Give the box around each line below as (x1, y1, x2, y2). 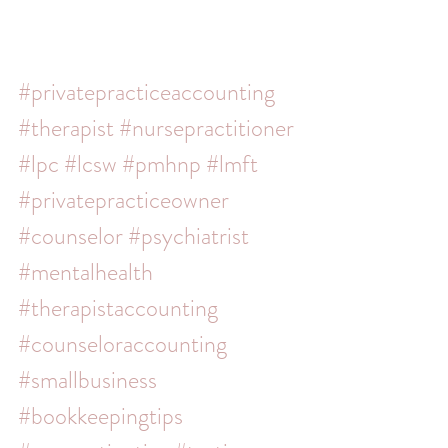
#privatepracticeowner (18, 183, 229, 217)
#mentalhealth (18, 255, 153, 289)
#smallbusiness (18, 363, 157, 397)
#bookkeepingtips (18, 399, 183, 433)
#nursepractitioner (119, 111, 294, 145)
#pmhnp (122, 147, 201, 181)
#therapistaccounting (18, 291, 218, 325)
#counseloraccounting (18, 327, 227, 361)
